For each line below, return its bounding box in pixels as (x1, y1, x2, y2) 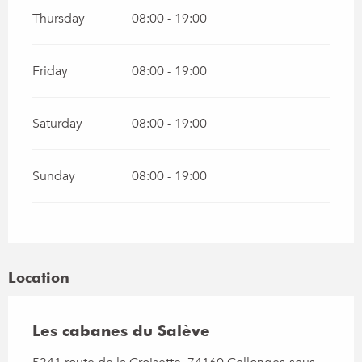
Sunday (32, 167, 75, 186)
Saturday (32, 115, 82, 133)
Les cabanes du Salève (32, 322, 210, 340)
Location (8, 269, 69, 287)
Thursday (32, 10, 85, 28)
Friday (32, 62, 68, 81)
